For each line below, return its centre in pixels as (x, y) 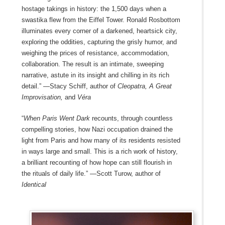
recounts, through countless (131, 118)
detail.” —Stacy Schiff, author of (69, 86)
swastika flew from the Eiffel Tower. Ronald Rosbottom (101, 20)
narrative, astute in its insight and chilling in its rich (95, 75)
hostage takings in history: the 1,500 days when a (94, 9)
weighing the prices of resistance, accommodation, (95, 53)
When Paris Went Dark (57, 118)
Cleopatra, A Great (144, 86)
